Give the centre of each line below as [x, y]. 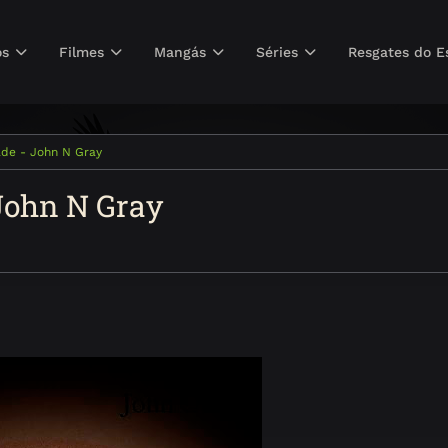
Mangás [180, 52]
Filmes [82, 52]
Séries [277, 52]
